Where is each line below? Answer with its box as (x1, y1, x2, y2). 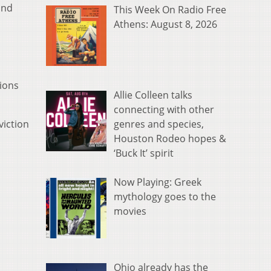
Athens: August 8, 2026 (114, 18, 217, 31)
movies (114, 204, 146, 218)
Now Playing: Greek (114, 175, 201, 189)
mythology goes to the (114, 190, 216, 204)
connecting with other (114, 103, 214, 117)
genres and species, (114, 117, 204, 131)
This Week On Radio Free (114, 3, 226, 17)
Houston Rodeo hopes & (114, 132, 226, 146)
